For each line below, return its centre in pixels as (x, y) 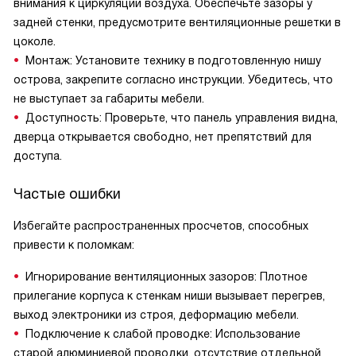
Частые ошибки (67, 194)
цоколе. (35, 41)
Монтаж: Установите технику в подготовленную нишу (173, 60)
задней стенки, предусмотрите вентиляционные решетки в (177, 22)
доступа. (38, 156)
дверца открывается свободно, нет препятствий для (163, 137)
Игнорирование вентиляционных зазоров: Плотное (166, 277)
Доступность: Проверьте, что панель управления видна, (182, 118)
